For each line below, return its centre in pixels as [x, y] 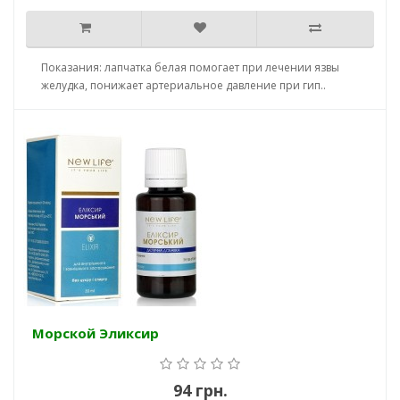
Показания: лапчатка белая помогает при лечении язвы [190, 68]
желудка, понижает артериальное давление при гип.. [183, 86]
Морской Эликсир [96, 333]
